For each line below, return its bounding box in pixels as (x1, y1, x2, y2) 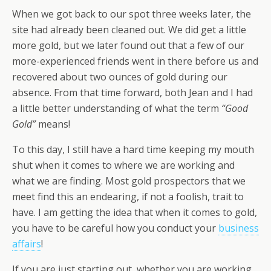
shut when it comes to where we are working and (12, 158, 235, 172)
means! (36, 117, 70, 131)
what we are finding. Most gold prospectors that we (12, 174, 246, 188)
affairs (12, 237, 41, 250)
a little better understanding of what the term (12, 102, 221, 115)
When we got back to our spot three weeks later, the (12, 7, 251, 21)
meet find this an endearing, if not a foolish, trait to (12, 190, 244, 203)
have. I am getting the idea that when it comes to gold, (12, 206, 257, 219)
